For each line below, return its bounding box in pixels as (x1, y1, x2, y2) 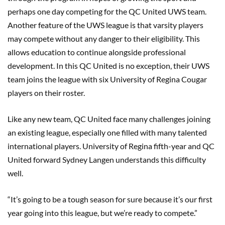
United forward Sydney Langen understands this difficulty (8, 154, 206, 164)
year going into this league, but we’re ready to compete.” (8, 207, 197, 217)
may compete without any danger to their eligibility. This (8, 33, 200, 43)
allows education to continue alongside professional (8, 47, 186, 57)
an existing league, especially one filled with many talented (8, 127, 207, 137)
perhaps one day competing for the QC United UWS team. (8, 6, 206, 16)
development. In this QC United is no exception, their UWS (8, 60, 209, 70)
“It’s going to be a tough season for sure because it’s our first (8, 194, 212, 204)
